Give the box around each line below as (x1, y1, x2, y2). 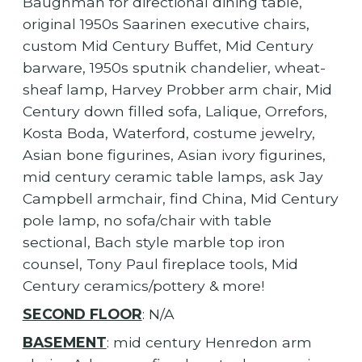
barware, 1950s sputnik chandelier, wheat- (22, 59, 326, 77)
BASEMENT (22, 334, 107, 351)
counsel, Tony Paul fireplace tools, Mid (22, 255, 298, 273)
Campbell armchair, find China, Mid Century (22, 190, 339, 208)
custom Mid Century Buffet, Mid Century (22, 37, 314, 55)
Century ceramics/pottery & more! (22, 277, 264, 295)
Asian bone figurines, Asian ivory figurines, (22, 146, 326, 164)
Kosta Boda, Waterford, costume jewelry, (22, 124, 315, 142)
